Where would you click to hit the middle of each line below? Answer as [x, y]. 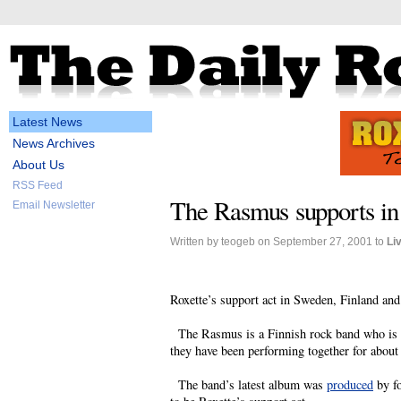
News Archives [54, 143]
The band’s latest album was [248, 384]
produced [350, 384]
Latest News [47, 122]
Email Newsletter [54, 205]
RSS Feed [38, 185]
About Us [38, 165]
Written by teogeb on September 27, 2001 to [278, 241]
